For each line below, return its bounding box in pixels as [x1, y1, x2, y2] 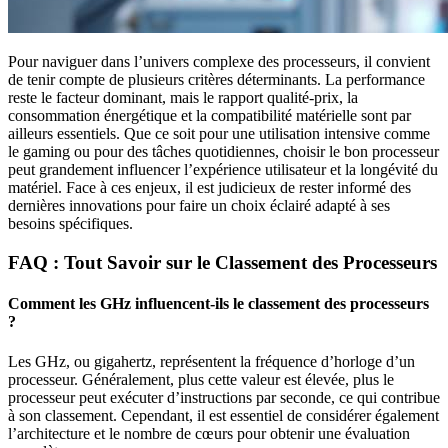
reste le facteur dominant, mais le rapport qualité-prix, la [8, 89, 358, 107]
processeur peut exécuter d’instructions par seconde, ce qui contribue [8, 388, 440, 406]
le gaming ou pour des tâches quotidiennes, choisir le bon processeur [8, 143, 439, 161]
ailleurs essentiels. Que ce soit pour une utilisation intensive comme [8, 125, 430, 143]
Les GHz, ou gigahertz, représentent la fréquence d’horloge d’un [8, 352, 415, 370]
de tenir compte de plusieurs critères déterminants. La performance [8, 71, 425, 89]
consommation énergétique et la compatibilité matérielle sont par [8, 107, 411, 125]
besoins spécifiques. [8, 215, 133, 233]
